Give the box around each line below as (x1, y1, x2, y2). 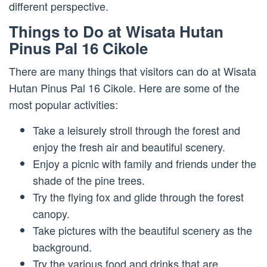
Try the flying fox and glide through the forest (33, 189, 244, 205)
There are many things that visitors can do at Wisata (9, 63, 256, 79)
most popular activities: (9, 97, 118, 113)
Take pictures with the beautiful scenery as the (33, 222, 252, 238)
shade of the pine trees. (33, 172, 145, 188)
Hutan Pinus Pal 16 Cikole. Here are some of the (9, 80, 240, 96)
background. (33, 239, 92, 255)
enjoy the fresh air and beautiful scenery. (33, 139, 225, 155)
